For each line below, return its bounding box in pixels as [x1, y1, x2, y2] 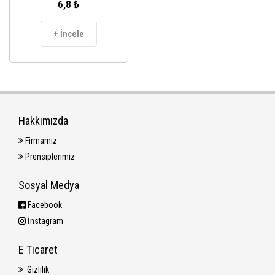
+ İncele [53, 28, 84, 39]
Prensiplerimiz [23, 151, 75, 161]
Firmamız [23, 135, 57, 145]
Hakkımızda [18, 114, 68, 127]
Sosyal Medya [18, 178, 79, 192]
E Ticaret [18, 242, 58, 256]
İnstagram [26, 215, 63, 226]
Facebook [26, 199, 62, 210]
